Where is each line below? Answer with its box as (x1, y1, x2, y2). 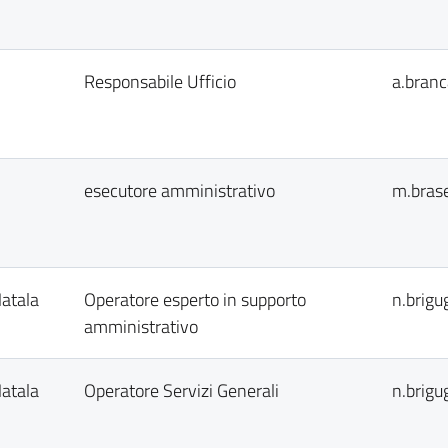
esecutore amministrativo (84, 177, 275, 204)
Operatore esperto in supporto (84, 286, 306, 313)
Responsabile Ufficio (84, 68, 236, 95)
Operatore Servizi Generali (84, 377, 279, 404)
